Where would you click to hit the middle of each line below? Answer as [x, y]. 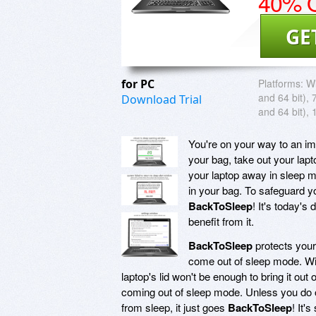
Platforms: [281, 83]
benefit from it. [221, 221]
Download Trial [162, 99]
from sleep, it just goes [175, 307]
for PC [139, 84]
